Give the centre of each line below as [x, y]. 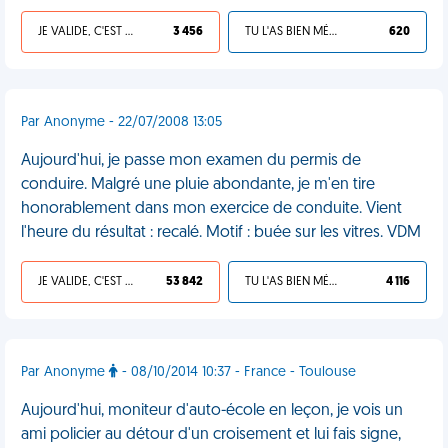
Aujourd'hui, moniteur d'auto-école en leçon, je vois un [212, 411]
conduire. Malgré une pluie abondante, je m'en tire [198, 185]
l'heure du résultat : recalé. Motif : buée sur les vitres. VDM [221, 233]
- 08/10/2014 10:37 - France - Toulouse [237, 372]
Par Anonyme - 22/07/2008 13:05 [121, 122]
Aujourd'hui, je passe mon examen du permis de [191, 161]
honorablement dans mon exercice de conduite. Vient [211, 209]
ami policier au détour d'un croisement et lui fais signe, [211, 435]
